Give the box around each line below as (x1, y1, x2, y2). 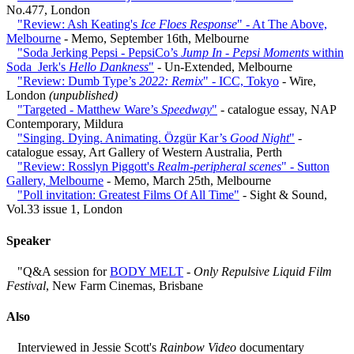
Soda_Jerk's (6, 60, 69, 74)
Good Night (230, 131, 289, 145)
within (309, 46, 344, 60)
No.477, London (6, 3, 90, 17)
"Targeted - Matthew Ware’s (17, 103, 161, 117)
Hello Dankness (69, 60, 149, 74)
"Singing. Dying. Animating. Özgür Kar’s (17, 131, 230, 145)
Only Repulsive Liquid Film (194, 264, 332, 278)
